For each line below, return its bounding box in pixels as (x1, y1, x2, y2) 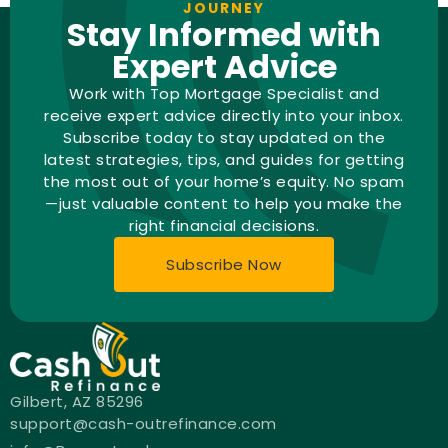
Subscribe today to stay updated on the (63, 127, 385, 149)
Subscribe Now (166, 254, 282, 276)
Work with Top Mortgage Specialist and (68, 83, 380, 105)
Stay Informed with (67, 12, 381, 58)
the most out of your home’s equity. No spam (43, 171, 405, 193)
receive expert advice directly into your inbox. (44, 105, 404, 127)
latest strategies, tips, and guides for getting (43, 149, 405, 171)
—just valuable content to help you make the (45, 193, 403, 215)
